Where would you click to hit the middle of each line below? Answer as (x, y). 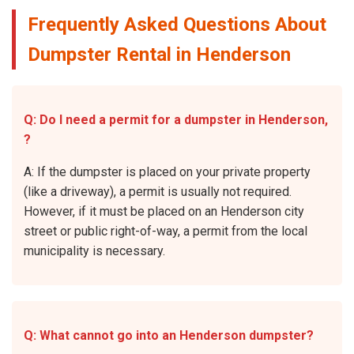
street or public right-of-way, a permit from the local (166, 231)
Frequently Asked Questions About (177, 24)
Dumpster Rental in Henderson (159, 54)
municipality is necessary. (94, 250)
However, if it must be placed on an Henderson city (164, 211)
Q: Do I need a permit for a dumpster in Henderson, (176, 119)
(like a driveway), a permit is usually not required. (158, 191)
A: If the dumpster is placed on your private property (167, 171)
